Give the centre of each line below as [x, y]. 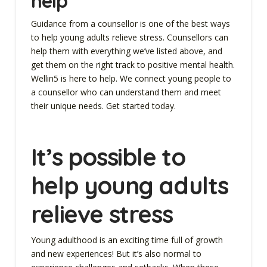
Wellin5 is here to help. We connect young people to [131, 79]
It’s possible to [108, 157]
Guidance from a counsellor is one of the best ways [130, 24]
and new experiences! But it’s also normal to [116, 254]
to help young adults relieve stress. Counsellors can [129, 38]
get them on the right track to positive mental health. [133, 65]
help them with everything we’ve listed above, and [126, 51]
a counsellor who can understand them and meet [126, 92]
